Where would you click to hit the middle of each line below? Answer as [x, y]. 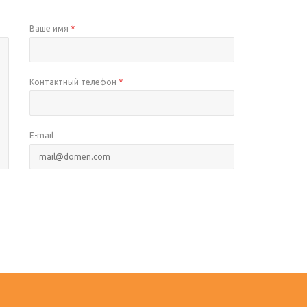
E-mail [42, 135]
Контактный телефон [74, 82]
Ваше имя [50, 28]
